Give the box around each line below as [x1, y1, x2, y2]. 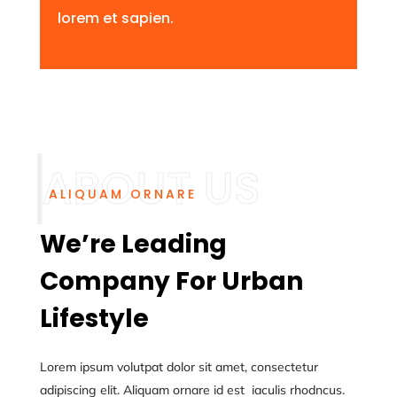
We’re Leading [39, 226, 227, 261]
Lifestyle [39, 300, 149, 336]
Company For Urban [39, 263, 303, 299]
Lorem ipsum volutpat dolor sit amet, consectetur [39, 358, 318, 375]
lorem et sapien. [57, 7, 174, 28]
